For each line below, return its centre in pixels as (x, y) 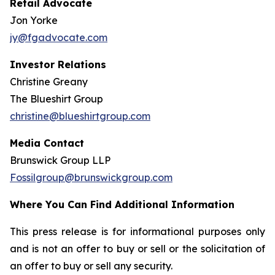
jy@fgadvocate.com (59, 37)
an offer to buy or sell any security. (91, 266)
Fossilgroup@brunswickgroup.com (91, 177)
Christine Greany (49, 82)
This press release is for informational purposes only (137, 231)
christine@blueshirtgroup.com (80, 116)
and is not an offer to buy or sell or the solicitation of (137, 249)
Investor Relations (60, 64)
